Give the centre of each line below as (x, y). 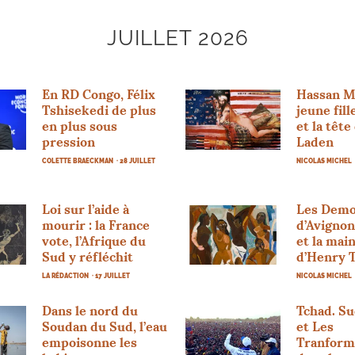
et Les (315, 326)
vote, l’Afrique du (94, 240)
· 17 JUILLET (111, 275)
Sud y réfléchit (88, 256)
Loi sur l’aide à (86, 209)
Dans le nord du (90, 310)
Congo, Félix (118, 94)
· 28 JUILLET (136, 160)
